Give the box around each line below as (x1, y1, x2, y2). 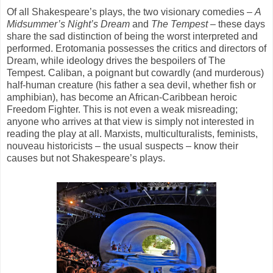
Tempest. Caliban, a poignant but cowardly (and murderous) (7, 67, 264, 78)
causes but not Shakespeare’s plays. (7, 152, 165, 163)
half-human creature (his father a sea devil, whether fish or (7, 79, 256, 90)
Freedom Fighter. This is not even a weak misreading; (7, 104, 238, 115)
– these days (210, 18, 265, 29)
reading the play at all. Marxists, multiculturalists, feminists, (7, 128, 258, 139)
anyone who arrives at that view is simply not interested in (7, 116, 254, 127)
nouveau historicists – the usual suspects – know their (7, 140, 238, 151)
